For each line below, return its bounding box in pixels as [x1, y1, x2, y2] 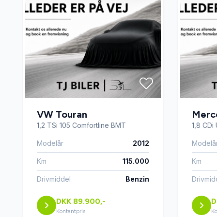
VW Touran [37, 108, 87, 120]
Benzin [125, 175, 149, 183]
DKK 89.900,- [56, 197, 106, 206]
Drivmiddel [37, 175, 71, 183]
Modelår [37, 139, 63, 147]
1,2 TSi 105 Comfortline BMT [37, 121, 126, 129]
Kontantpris [56, 208, 85, 215]
